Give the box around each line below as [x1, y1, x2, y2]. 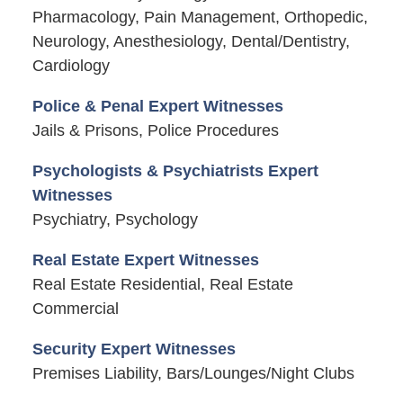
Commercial [31, 299, 119, 318]
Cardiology [31, 56, 110, 75]
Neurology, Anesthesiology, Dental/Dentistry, [31, 31, 350, 50]
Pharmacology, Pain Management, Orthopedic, [31, 7, 368, 26]
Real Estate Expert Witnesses [31, 250, 259, 269]
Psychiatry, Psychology [31, 210, 198, 228]
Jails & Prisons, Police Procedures [31, 121, 279, 139]
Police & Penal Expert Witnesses [31, 96, 283, 115]
